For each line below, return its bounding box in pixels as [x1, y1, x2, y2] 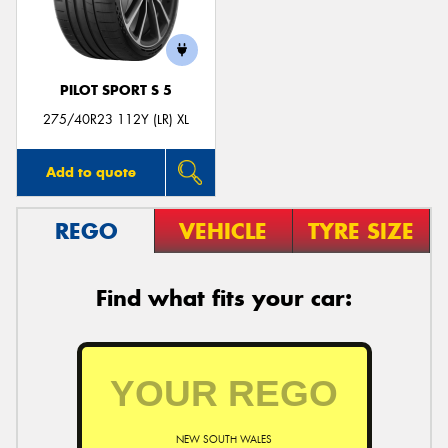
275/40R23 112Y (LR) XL [43, 110, 189, 128]
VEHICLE [179, 216, 268, 245]
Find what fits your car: [96, 283, 352, 312]
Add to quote [45, 162, 136, 181]
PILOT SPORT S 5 [60, 82, 172, 99]
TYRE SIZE [307, 216, 414, 245]
